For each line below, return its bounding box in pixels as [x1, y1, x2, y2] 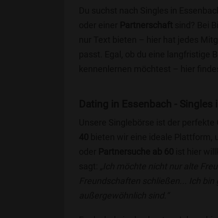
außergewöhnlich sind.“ [79, 190, 169, 200]
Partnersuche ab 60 [98, 146, 174, 157]
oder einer [79, 20, 120, 30]
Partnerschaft [120, 20, 173, 30]
